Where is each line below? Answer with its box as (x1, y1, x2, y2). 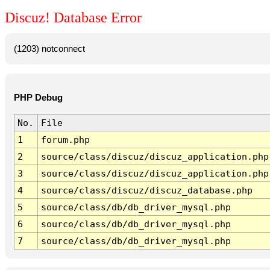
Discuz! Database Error (5, 10, 142, 26)
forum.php (40, 134, 90, 145)
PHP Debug (13, 93, 63, 103)
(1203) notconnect (13, 43, 85, 54)
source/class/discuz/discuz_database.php (40, 185, 253, 196)
